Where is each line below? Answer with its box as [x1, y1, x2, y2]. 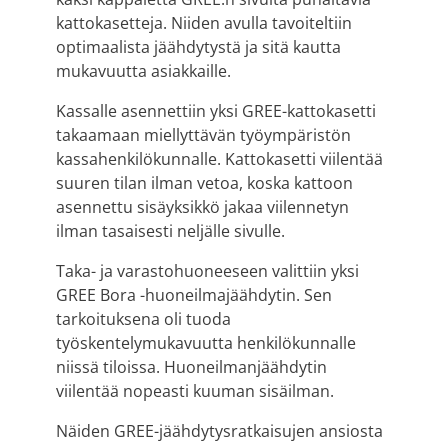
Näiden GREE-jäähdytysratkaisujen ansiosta [56, 419, 383, 442]
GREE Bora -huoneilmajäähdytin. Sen [56, 283, 332, 306]
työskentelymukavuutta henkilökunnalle [56, 331, 356, 354]
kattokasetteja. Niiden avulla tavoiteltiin [56, 11, 352, 34]
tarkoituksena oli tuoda [56, 307, 231, 330]
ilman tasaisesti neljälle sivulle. [56, 219, 285, 242]
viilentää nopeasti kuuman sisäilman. [56, 379, 334, 402]
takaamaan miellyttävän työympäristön [56, 123, 351, 146]
